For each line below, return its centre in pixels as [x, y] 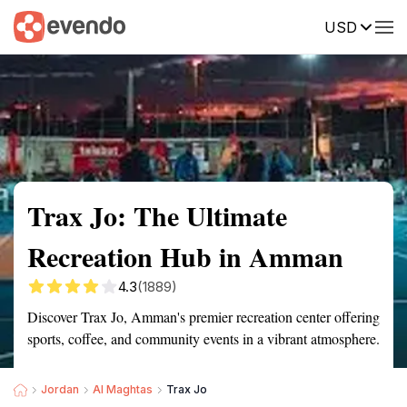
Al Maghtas [123, 389]
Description [288, 25]
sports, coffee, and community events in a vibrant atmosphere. [203, 338]
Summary [41, 25]
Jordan [60, 389]
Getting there [188, 25]
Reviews [375, 25]
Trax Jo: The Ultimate [157, 215]
